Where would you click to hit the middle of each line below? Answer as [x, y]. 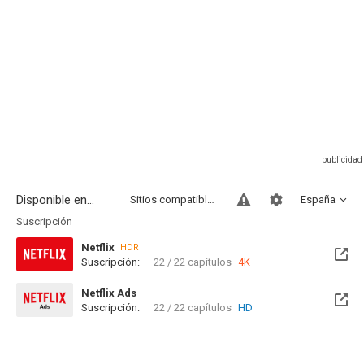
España [318, 199]
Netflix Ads [109, 293]
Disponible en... [55, 200]
